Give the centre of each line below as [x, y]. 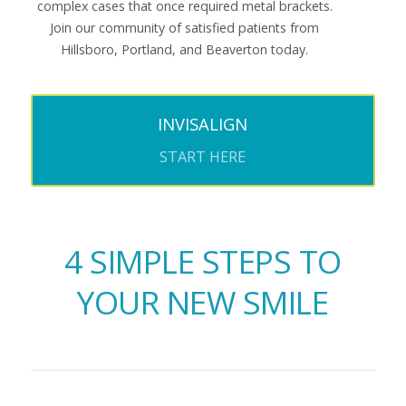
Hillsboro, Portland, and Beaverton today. [185, 50]
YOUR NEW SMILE [203, 302]
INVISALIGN [203, 124]
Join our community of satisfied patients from [185, 28]
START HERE [203, 157]
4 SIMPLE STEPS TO [203, 261]
